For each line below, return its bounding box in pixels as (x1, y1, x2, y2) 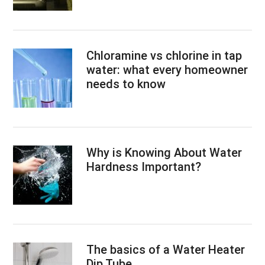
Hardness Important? (86, 159, 202, 174)
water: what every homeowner (86, 62, 248, 77)
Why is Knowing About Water (86, 145, 243, 160)
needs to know (86, 76, 166, 91)
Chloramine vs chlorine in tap (86, 48, 243, 63)
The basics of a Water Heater (86, 242, 245, 257)
